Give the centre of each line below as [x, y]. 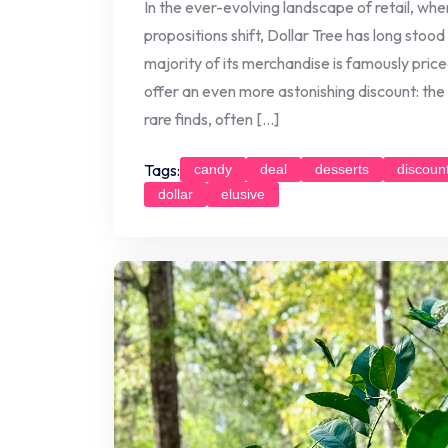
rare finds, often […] [211, 119]
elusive [243, 194]
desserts [342, 169]
